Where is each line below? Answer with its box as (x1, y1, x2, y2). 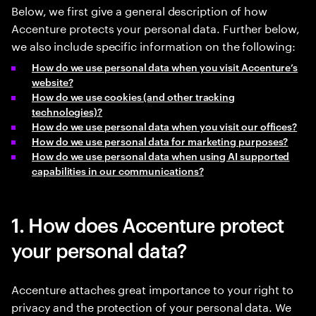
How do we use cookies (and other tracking (32, 90, 236, 103)
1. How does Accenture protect (11, 211, 284, 237)
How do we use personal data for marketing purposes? (32, 134, 288, 147)
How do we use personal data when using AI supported (32, 149, 290, 162)
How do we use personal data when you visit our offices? (32, 119, 298, 133)
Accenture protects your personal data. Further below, (11, 18, 300, 36)
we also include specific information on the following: (11, 36, 296, 54)
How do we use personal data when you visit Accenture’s (32, 60, 298, 73)
